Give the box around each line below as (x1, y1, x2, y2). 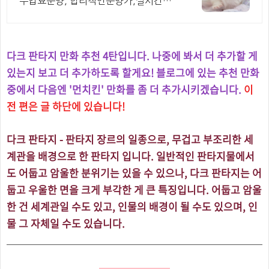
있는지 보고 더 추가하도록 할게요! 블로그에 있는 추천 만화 (7, 65, 259, 80)
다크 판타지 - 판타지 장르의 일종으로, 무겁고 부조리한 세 (7, 131, 253, 147)
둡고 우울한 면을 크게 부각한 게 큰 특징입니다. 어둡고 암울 (7, 182, 262, 197)
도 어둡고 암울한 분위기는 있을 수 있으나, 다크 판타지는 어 (7, 165, 262, 180)
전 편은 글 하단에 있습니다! (7, 98, 125, 113)
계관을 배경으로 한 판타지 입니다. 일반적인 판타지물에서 (7, 148, 255, 163)
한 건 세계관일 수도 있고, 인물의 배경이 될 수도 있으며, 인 (7, 199, 258, 214)
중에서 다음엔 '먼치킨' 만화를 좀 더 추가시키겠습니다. (7, 82, 244, 97)
